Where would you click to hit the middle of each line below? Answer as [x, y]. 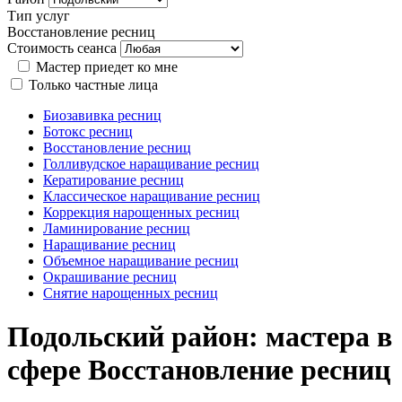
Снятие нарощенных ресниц [131, 293]
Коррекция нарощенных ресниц [141, 212]
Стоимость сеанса [62, 48]
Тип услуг [39, 16]
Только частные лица [93, 85]
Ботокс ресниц [88, 131]
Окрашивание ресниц [110, 277]
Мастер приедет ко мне [107, 67]
